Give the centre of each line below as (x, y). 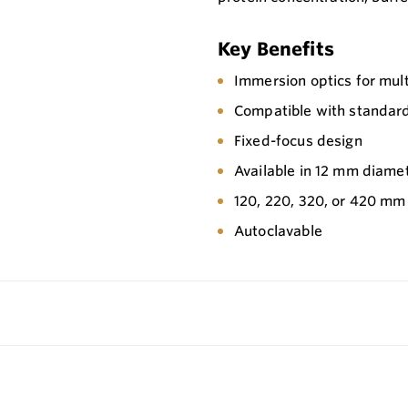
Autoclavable (278, 231)
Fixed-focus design (298, 141)
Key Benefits (276, 49)
